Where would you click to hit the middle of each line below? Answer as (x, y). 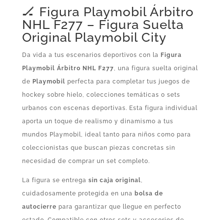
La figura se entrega (55, 180)
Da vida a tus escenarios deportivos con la (91, 55)
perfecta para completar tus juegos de (127, 82)
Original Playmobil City (94, 38)
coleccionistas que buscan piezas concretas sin (98, 148)
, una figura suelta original (156, 69)
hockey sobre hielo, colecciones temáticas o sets (101, 95)
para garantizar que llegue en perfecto (119, 207)
